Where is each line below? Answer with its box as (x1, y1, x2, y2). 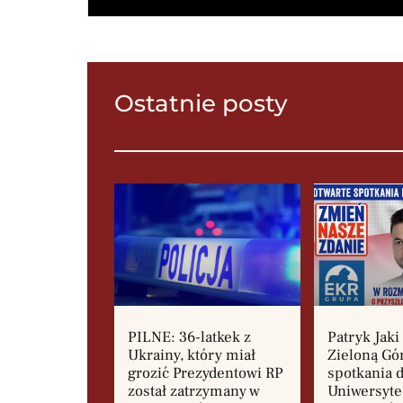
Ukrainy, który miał (128, 345, 255, 366)
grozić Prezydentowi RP (128, 363, 283, 384)
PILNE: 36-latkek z (128, 327, 251, 348)
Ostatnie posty (114, 88, 288, 118)
